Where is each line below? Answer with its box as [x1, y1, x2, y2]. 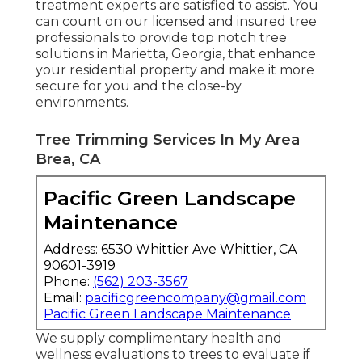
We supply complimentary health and [36, 330, 282, 346]
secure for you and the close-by [36, 78, 242, 94]
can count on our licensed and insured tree [36, 13, 317, 29]
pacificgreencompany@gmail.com [85, 289, 306, 305]
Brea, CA [36, 149, 100, 168]
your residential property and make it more [36, 61, 314, 78]
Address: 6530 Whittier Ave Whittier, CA [44, 241, 297, 257]
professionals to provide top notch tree [36, 29, 287, 45]
